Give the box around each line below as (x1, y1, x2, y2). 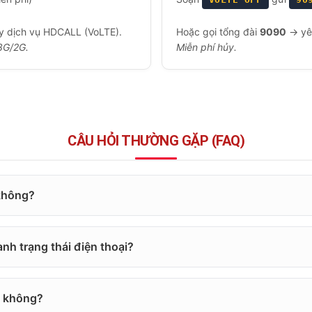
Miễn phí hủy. (175, 41, 237, 53)
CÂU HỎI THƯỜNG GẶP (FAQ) (68, 132, 244, 149)
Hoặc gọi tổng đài (175, 26, 260, 38)
